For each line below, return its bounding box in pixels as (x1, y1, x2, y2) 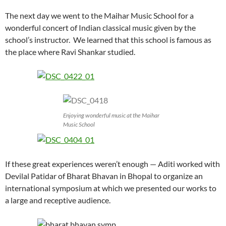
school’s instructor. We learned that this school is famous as (5, 34, 211, 44)
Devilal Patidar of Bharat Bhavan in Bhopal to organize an (5, 171, 203, 181)
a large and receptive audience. (5, 195, 110, 205)
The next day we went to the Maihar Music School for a (5, 10, 194, 20)
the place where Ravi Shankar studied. (5, 46, 135, 56)
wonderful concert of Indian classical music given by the (5, 22, 196, 32)
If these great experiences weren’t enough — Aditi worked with (5, 158, 220, 168)
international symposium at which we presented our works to (5, 183, 216, 193)
